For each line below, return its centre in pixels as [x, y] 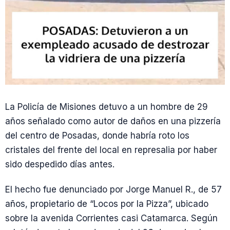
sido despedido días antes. [60, 164]
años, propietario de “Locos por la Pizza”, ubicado [107, 204]
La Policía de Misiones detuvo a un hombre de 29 [107, 107]
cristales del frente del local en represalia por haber [111, 150]
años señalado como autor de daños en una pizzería [113, 121]
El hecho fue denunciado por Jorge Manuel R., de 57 [113, 190]
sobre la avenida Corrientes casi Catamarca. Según [111, 218]
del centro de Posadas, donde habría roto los [97, 136]
